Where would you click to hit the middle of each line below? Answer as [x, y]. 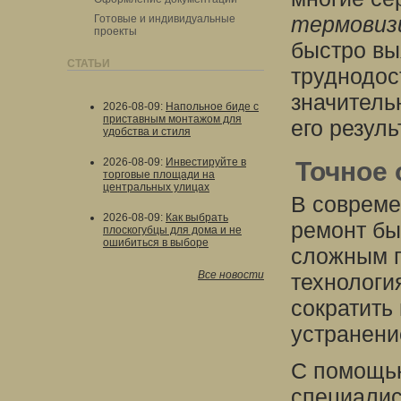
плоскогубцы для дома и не [172, 230]
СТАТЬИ [89, 64]
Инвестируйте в [206, 162]
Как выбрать [197, 218]
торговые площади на [159, 175]
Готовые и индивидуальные [165, 19]
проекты [115, 31]
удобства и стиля [147, 132]
